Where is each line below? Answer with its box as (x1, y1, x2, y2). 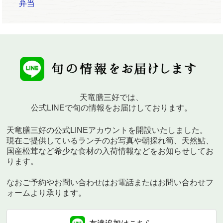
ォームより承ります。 (6, 188, 87, 197)
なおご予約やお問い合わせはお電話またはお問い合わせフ (6, 178, 214, 187)
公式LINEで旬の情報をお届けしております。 (31, 103, 192, 112)
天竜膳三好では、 (80, 93, 143, 102)
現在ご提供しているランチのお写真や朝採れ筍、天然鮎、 (6, 136, 214, 145)
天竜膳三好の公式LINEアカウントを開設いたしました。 (6, 125, 208, 134)
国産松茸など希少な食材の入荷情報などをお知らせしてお (6, 146, 214, 155)
